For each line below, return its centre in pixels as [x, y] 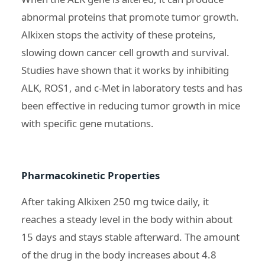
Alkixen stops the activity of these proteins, [119, 34]
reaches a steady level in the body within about [127, 219]
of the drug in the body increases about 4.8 [119, 254]
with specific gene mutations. [88, 123]
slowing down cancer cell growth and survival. [125, 52]
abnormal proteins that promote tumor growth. [130, 17]
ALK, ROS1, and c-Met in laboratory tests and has [132, 88]
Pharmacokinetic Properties [91, 175]
